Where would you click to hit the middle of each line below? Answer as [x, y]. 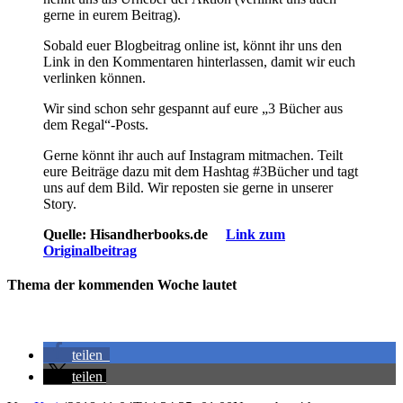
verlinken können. [94, 78]
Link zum [255, 235]
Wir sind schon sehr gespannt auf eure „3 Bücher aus [193, 109]
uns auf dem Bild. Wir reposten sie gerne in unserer [188, 188]
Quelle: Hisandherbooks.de [134, 235]
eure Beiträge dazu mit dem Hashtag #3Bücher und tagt [201, 172]
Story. [60, 204]
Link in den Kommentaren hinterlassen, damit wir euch [199, 62]
